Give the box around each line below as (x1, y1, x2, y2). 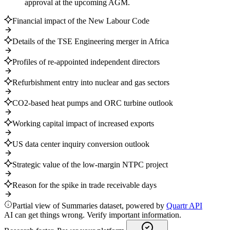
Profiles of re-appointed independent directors (12, 57, 160, 67)
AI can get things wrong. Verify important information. (4, 210, 181, 220)
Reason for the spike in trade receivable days (12, 181, 157, 190)
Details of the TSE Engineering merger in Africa (12, 37, 169, 46)
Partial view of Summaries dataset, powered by (12, 201, 166, 210)
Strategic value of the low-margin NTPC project (12, 160, 168, 169)
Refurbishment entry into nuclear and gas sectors (12, 78, 169, 87)
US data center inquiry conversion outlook (12, 140, 149, 149)
